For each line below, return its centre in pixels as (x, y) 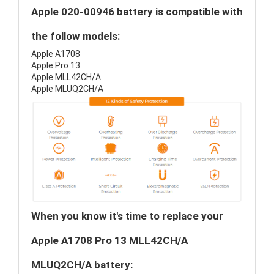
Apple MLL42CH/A (66, 77)
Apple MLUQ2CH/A (67, 89)
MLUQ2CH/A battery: (82, 265)
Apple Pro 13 (56, 65)
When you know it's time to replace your (127, 216)
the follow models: (76, 36)
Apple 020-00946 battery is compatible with (137, 12)
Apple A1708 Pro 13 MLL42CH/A (109, 241)
